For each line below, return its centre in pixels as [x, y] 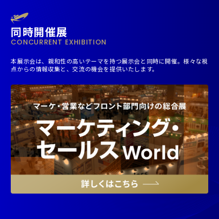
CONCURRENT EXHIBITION [59, 42]
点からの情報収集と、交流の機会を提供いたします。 [85, 68]
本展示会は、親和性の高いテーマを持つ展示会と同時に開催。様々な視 [109, 61]
